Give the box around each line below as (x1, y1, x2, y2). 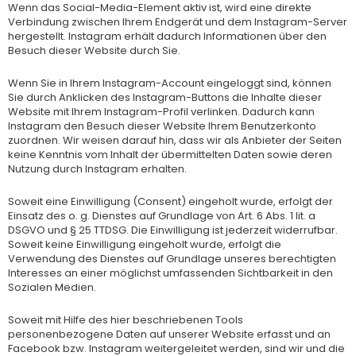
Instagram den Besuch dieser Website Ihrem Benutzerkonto (8, 118, 316, 133)
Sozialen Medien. (8, 279, 96, 295)
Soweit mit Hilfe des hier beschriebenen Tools (8, 311, 243, 327)
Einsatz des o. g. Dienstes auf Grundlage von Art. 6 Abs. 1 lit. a (8, 207, 315, 223)
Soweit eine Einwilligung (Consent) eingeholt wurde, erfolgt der (8, 193, 333, 209)
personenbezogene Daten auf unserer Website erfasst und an (8, 326, 331, 342)
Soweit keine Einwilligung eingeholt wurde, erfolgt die (8, 236, 281, 252)
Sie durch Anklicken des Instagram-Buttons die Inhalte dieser (8, 90, 322, 105)
